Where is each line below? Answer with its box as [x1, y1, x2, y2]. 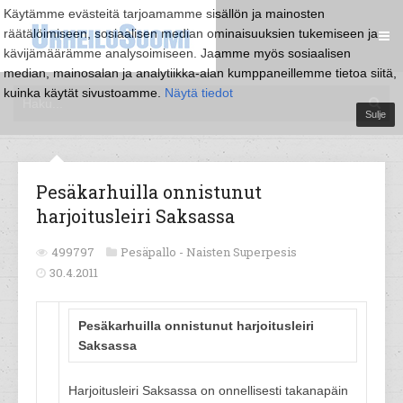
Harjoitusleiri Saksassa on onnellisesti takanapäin [68, 383, 348, 398]
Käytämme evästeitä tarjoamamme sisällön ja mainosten [4, 6, 325, 21]
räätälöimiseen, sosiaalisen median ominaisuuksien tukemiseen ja [4, 26, 378, 40]
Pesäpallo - [121, 244, 186, 260]
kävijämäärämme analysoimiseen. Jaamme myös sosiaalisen [4, 46, 351, 60]
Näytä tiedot [165, 85, 233, 100]
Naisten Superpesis [186, 244, 297, 260]
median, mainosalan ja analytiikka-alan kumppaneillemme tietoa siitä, [4, 66, 397, 80]
